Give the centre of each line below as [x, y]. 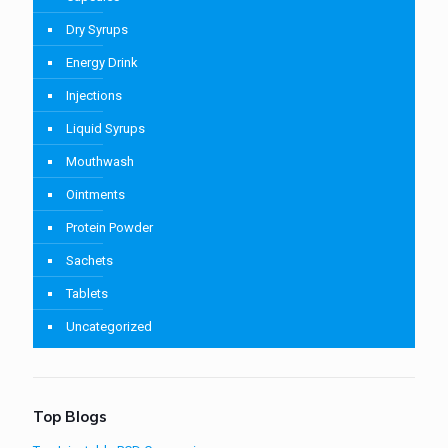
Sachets [89, 260]
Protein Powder [109, 227]
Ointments [95, 194]
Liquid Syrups [105, 128]
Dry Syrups [97, 29]
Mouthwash [100, 161]
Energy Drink [102, 62]
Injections [94, 95]
